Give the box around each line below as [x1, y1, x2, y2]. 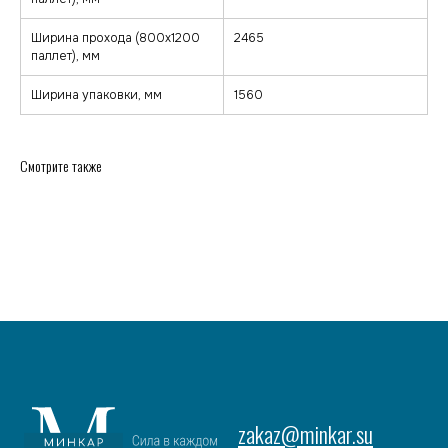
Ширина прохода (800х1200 [31, 30, 200, 47]
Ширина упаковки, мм [31, 87, 162, 104]
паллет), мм [31, 48, 100, 65]
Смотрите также [20, 155, 102, 177]
